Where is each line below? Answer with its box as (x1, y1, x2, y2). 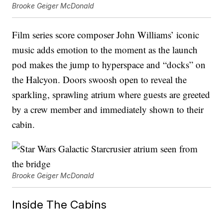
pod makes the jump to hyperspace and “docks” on (12, 58, 206, 71)
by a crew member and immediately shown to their (12, 103, 204, 116)
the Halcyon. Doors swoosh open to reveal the (12, 73, 187, 86)
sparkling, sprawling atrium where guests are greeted (12, 88, 211, 101)
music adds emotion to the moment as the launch (12, 43, 198, 56)
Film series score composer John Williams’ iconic (12, 28, 200, 41)
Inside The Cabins (12, 198, 107, 212)
